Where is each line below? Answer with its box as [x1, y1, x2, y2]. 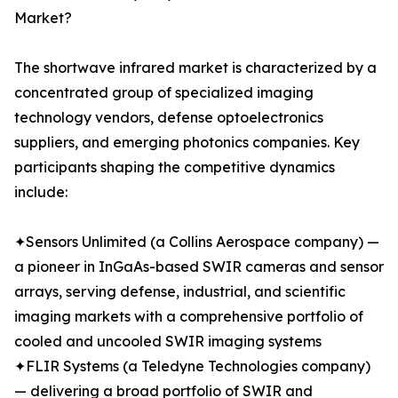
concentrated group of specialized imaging [14, 84, 314, 102]
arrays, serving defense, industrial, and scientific [14, 283, 346, 301]
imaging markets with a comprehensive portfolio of [14, 307, 363, 326]
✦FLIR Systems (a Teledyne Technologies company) [14, 357, 370, 376]
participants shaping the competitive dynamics [14, 158, 335, 177]
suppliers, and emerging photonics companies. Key [14, 133, 360, 152]
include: [14, 183, 68, 202]
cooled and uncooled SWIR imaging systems [14, 332, 322, 351]
